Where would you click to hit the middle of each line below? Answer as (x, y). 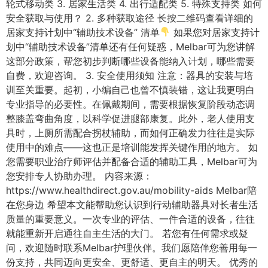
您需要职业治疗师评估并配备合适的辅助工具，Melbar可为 (132, 161)
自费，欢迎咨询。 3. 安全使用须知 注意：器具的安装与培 (130, 75)
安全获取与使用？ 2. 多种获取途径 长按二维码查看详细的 (130, 18)
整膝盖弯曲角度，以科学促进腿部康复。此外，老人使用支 (130, 118)
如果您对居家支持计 (215, 32)
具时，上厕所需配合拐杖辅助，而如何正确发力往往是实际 (130, 133)
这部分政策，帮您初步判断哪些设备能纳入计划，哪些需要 (130, 61)
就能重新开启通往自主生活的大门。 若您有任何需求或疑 (127, 233)
